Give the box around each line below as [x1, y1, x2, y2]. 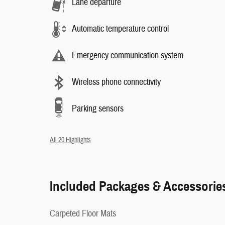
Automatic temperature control [72, 23, 169, 35]
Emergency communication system [72, 50, 183, 61]
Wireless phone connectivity [72, 76, 161, 88]
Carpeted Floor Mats [50, 207, 116, 219]
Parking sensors [72, 103, 124, 115]
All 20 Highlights [50, 135, 91, 144]
